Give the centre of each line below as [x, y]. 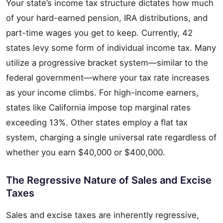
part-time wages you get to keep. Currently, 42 [99, 33]
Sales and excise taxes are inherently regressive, [103, 215]
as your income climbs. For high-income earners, [102, 92]
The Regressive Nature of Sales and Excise [109, 180]
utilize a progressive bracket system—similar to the [107, 62]
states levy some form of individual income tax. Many [111, 48]
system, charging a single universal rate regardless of [111, 137]
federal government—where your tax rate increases [108, 77]
